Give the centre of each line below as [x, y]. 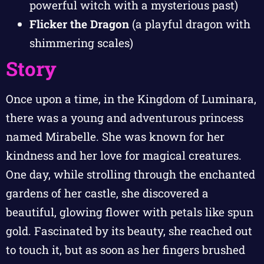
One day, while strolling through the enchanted [131, 174]
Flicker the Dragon [79, 24]
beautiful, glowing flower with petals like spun [130, 212]
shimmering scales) [81, 43]
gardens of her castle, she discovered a [107, 193]
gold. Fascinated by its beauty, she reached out [129, 231]
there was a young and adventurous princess [125, 118]
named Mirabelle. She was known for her [115, 137]
